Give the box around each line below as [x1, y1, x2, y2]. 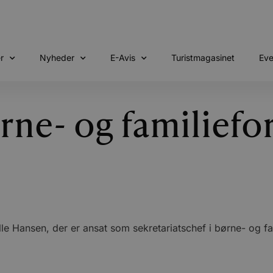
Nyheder [39, 52, 74, 63]
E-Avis [110, 52, 135, 63]
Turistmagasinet [171, 52, 235, 63]
